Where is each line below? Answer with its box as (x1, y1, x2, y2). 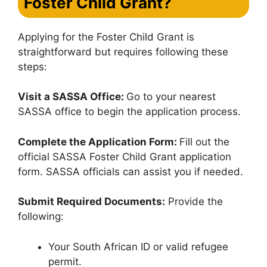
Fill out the (179, 135, 229, 148)
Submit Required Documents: (18, 195, 165, 207)
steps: (18, 60, 47, 73)
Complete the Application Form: (18, 135, 179, 148)
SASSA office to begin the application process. (18, 105, 241, 117)
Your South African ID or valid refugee (48, 240, 228, 253)
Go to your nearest (126, 91, 216, 103)
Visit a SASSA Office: (18, 91, 126, 103)
